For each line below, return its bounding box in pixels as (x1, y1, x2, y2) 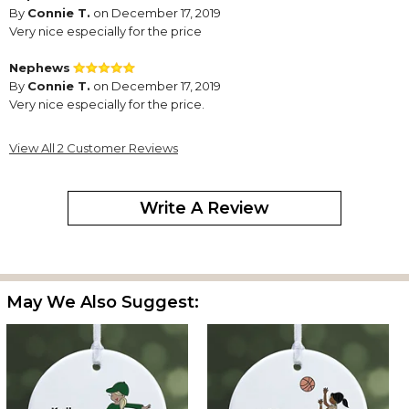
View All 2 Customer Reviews (9, 141, 178, 156)
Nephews (9, 60, 70, 76)
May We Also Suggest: (6, 291, 199, 312)
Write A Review (140, 198, 269, 219)
